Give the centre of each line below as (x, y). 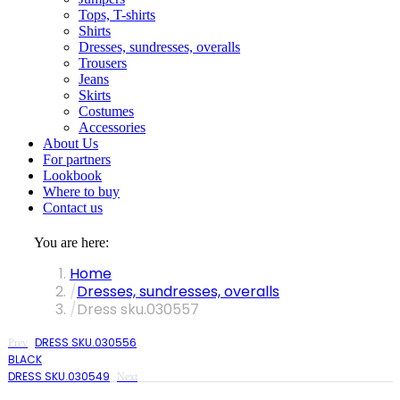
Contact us (73, 208)
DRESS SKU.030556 (86, 342)
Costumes (106, 111)
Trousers (103, 63)
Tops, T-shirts (117, 15)
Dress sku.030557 (138, 309)
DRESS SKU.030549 (59, 376)
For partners (77, 159)
